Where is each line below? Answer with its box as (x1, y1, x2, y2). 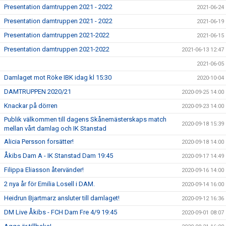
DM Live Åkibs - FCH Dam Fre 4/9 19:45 (4, 208, 117, 216)
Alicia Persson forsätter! (4, 138, 74, 146)
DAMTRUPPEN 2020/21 (4, 88, 71, 96)
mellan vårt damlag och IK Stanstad (4, 125, 106, 133)
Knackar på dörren (4, 102, 58, 110)
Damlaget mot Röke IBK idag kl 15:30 (4, 74, 111, 82)
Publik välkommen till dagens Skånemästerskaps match (4, 116, 166, 124)
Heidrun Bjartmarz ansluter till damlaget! (4, 194, 120, 202)
